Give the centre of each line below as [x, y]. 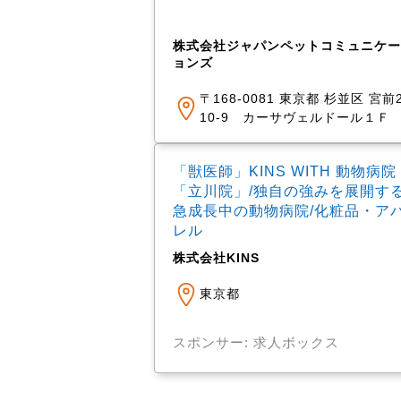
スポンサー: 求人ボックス [256, 342]
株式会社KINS [216, 258]
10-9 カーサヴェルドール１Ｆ [295, 118]
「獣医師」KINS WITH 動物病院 [285, 171]
